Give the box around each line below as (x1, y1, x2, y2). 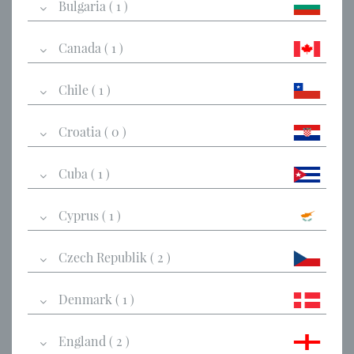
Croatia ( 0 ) (58, 122, 126, 140)
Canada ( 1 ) (58, 39, 123, 56)
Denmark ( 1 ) (58, 290, 134, 307)
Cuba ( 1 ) (58, 164, 110, 182)
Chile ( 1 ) (58, 81, 111, 98)
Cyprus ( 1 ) (58, 206, 121, 224)
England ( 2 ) (58, 332, 130, 349)
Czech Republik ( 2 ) (58, 248, 171, 265)
